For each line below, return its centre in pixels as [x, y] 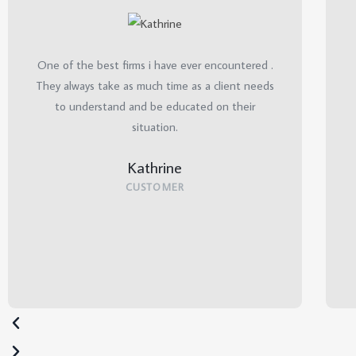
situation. [155, 126]
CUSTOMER [155, 186]
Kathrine [155, 166]
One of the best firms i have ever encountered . [155, 64]
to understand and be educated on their [155, 106]
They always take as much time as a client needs [155, 85]
